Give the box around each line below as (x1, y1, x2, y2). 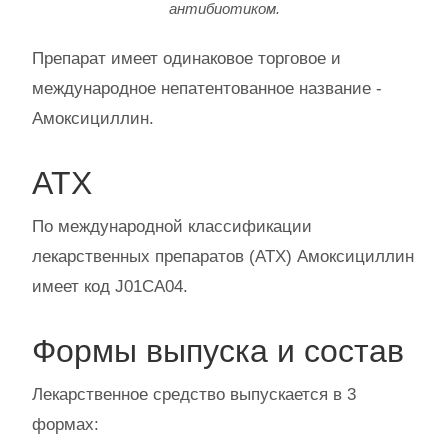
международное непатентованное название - (32, 79, 382, 99)
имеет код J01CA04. (32, 277, 188, 297)
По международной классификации (32, 217, 312, 237)
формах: (32, 415, 99, 435)
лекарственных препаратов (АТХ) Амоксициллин (32, 247, 414, 267)
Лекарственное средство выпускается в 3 (32, 385, 356, 405)
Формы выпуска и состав (32, 333, 404, 370)
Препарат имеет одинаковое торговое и (32, 49, 341, 69)
